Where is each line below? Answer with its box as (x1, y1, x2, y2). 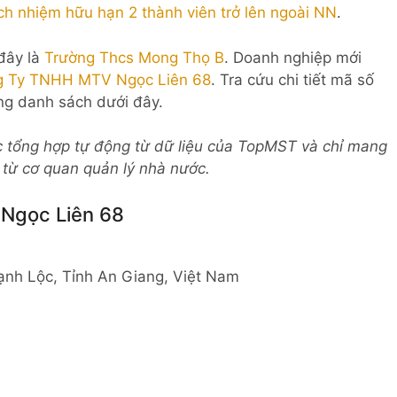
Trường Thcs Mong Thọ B (44, 48, 224, 66)
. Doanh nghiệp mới (224, 48, 362, 66)
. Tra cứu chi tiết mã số (211, 70, 374, 89)
